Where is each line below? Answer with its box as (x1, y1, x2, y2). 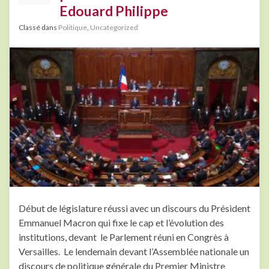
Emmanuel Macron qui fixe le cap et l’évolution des (19, 216, 224, 228)
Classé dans (19, 23, 58, 32)
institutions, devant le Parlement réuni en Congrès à (19, 231, 229, 243)
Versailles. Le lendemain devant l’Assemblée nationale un (19, 245, 249, 257)
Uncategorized (90, 23, 138, 32)
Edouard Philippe (59, 2, 168, 20)
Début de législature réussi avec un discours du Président (19, 202, 250, 214)
